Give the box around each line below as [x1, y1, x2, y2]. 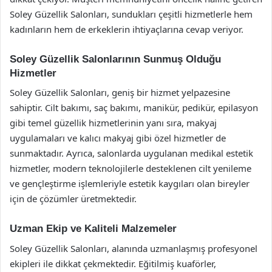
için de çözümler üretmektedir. [10, 192, 137, 205]
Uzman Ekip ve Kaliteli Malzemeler [10, 223, 177, 234]
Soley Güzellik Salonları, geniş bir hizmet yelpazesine [10, 86, 230, 98]
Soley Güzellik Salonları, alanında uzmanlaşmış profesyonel [10, 242, 257, 254]
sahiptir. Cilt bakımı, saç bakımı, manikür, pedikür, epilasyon [10, 101, 258, 114]
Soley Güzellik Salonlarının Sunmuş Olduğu [10, 53, 221, 65]
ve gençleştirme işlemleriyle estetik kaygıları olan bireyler [10, 177, 250, 189]
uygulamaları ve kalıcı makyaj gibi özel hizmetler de [10, 132, 226, 144]
